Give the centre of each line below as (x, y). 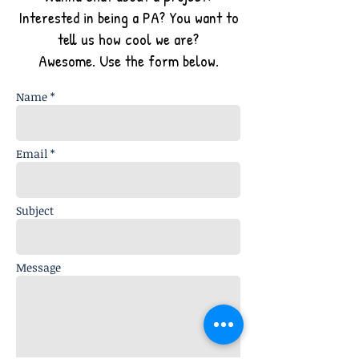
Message (38, 267)
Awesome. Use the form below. (128, 61)
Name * (35, 97)
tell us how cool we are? (128, 39)
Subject (35, 210)
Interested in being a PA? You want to (128, 17)
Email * (35, 153)
